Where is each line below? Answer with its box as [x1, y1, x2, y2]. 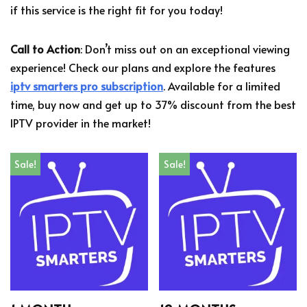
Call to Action [10, 41, 80, 57]
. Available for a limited [163, 78, 280, 94]
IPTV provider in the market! [10, 115, 151, 131]
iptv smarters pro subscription [10, 78, 163, 94]
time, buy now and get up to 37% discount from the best [10, 97, 296, 112]
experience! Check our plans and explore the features [10, 60, 275, 75]
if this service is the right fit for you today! [10, 2, 223, 18]
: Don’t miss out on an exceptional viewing [80, 41, 290, 57]
